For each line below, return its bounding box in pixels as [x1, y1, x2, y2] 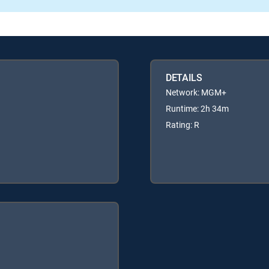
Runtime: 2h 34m [166, 103, 229, 115]
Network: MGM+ [166, 86, 226, 98]
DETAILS [166, 71, 202, 85]
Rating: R [166, 119, 199, 131]
